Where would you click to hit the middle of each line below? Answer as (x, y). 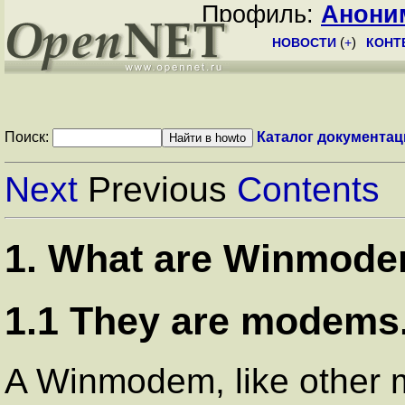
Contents (308, 189)
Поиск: (28, 137)
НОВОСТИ (304, 42)
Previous (157, 189)
